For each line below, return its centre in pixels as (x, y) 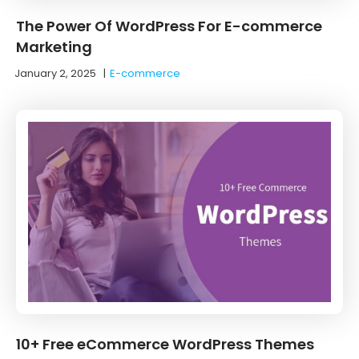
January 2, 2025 (55, 73)
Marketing (54, 46)
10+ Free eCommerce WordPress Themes (165, 344)
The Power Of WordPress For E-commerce (169, 26)
